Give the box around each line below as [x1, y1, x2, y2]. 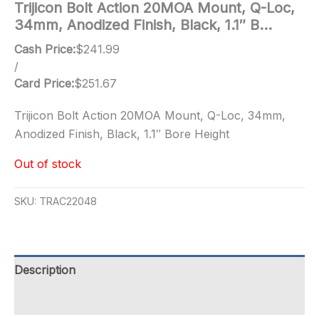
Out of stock [14, 157, 81, 171]
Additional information [14, 293, 132, 308]
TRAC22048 [39, 195, 97, 208]
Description [14, 263, 75, 278]
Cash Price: [14, 42, 75, 56]
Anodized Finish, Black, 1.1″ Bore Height [14, 127, 229, 141]
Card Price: [14, 76, 74, 90]
